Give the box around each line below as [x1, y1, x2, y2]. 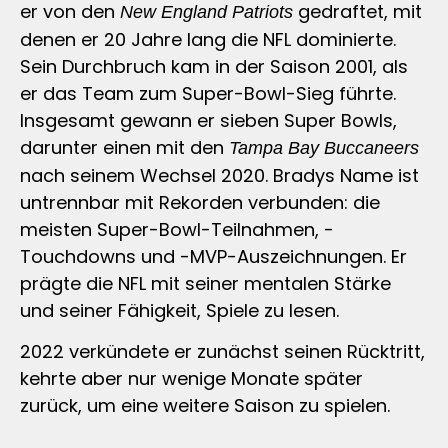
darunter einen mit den [20, 134, 229, 160]
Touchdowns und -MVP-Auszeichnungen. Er [20, 243, 407, 269]
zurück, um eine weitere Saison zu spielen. [20, 392, 390, 418]
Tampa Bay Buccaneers [229, 137, 419, 158]
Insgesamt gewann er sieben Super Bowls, [20, 107, 397, 133]
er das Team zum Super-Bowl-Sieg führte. [20, 80, 396, 106]
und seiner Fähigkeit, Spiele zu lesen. [20, 297, 339, 323]
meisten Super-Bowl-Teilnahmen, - [20, 216, 334, 242]
